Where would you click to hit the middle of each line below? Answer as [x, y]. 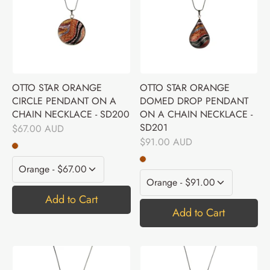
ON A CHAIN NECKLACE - [196, 115]
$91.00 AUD [166, 142]
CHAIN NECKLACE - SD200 [71, 115]
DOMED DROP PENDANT [194, 101]
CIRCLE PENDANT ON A [64, 101]
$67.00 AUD [38, 128]
